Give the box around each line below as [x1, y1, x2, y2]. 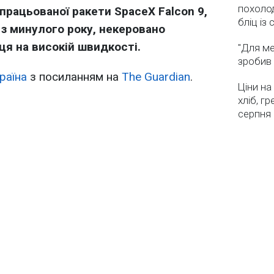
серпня [238, 108, 271, 120]
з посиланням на [27, 70, 122, 84]
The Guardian [122, 70, 190, 84]
